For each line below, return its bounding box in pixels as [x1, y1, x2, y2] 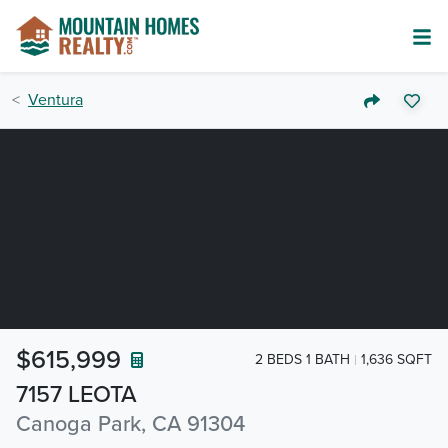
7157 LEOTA [16, 380, 137, 409]
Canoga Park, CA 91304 [16, 411, 245, 437]
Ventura [28, 90, 83, 110]
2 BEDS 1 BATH [255, 350, 350, 368]
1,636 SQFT [361, 350, 432, 368]
